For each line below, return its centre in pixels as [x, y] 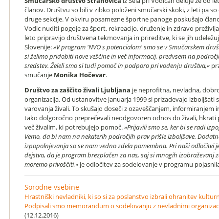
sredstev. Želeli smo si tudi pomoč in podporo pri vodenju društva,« [117, 66]
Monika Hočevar [80, 75]
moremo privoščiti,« [51, 164]
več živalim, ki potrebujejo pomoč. [74, 127]
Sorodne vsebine [52, 187]
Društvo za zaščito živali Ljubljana [77, 90]
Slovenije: [39, 47]
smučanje [39, 75]
